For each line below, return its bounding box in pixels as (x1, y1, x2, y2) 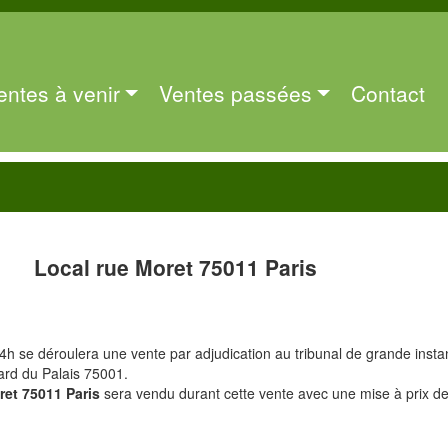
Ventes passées (158, 77, 312, 108)
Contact (350, 77, 425, 108)
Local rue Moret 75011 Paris (34, 252, 318, 282)
